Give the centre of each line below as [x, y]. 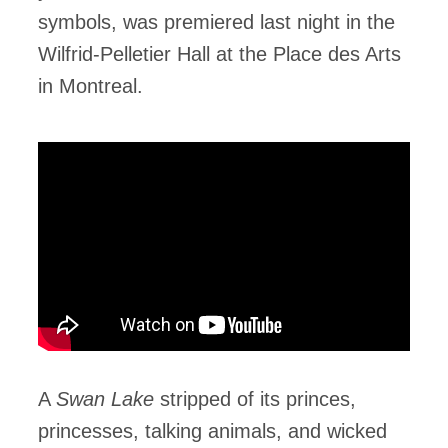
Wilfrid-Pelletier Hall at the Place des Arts [219, 54]
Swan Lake [108, 399]
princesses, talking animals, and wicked [212, 431]
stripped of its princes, [258, 399]
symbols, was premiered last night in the [216, 22]
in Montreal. [90, 86]
